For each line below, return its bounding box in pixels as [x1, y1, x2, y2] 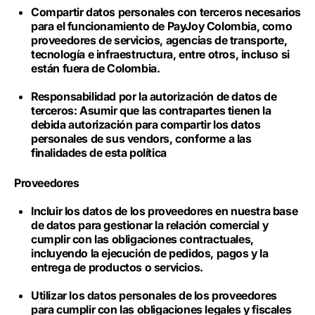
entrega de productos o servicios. [31, 260, 206, 274]
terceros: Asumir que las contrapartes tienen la [31, 103, 271, 117]
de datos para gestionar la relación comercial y [31, 218, 269, 232]
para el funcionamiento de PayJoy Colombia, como [31, 19, 292, 33]
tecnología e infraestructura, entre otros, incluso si [31, 47, 290, 61]
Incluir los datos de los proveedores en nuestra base [31, 204, 298, 218]
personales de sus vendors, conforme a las [31, 131, 252, 146]
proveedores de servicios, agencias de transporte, [31, 33, 288, 47]
